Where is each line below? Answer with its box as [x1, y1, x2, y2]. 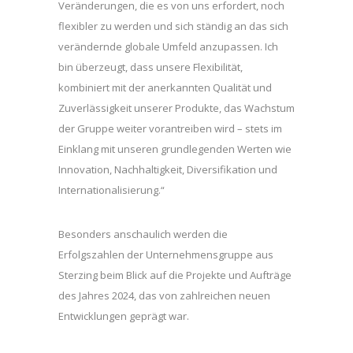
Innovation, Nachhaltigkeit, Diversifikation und [58, 162, 277, 176]
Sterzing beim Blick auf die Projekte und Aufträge [58, 267, 292, 282]
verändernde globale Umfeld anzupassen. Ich [58, 39, 278, 54]
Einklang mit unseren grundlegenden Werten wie [58, 141, 292, 156]
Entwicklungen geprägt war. [58, 308, 189, 323]
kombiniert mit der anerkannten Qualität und [58, 80, 272, 95]
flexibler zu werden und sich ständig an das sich [58, 18, 288, 33]
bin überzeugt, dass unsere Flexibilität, [58, 59, 243, 74]
